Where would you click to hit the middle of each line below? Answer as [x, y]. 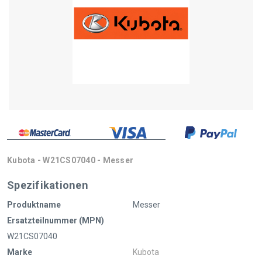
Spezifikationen [48, 185]
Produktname [34, 204]
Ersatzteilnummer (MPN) [56, 220]
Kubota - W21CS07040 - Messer [70, 160]
